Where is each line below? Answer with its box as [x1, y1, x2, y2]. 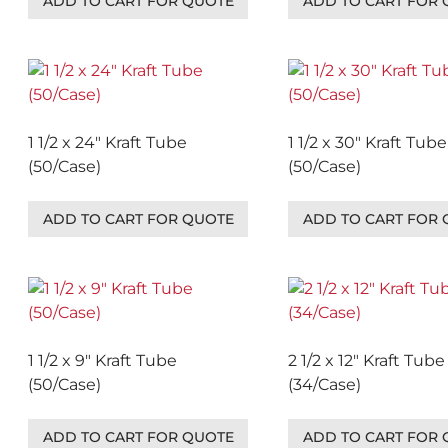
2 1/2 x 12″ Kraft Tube [288, 351, 445, 370]
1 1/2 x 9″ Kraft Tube [28, 351, 177, 370]
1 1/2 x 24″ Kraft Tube [28, 133, 187, 152]
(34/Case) [288, 375, 361, 394]
